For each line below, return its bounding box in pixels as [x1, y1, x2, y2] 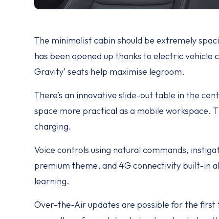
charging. [34, 120, 71, 132]
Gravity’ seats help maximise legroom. [34, 66, 185, 77]
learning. [34, 175, 69, 187]
